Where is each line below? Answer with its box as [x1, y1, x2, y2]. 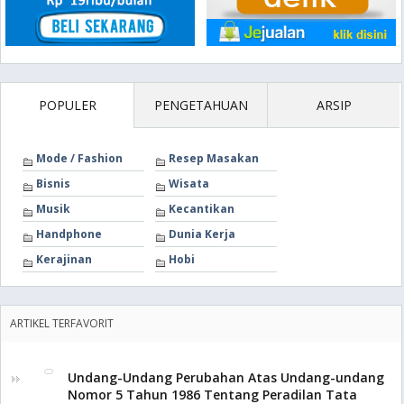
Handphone [36, 226, 102, 242]
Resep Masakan [169, 151, 259, 166]
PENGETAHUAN [153, 96, 248, 114]
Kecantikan [169, 201, 234, 216]
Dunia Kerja [169, 226, 235, 242]
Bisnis [36, 176, 70, 191]
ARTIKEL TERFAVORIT [10, 316, 114, 331]
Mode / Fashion [36, 151, 123, 166]
